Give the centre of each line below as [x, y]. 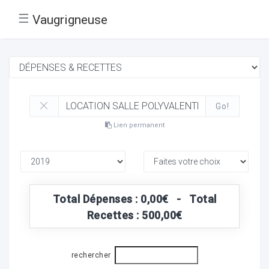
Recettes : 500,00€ [134, 215]
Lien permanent [138, 125]
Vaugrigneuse [70, 20]
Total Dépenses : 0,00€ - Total [134, 199]
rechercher [91, 255]
